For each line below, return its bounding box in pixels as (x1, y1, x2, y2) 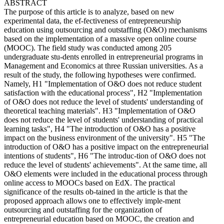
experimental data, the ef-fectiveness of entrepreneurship (4, 16, 181, 25)
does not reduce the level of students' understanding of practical (4, 115, 203, 124)
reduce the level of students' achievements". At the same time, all (4, 160, 207, 169)
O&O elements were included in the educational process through (4, 169, 207, 178)
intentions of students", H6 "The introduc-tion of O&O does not (4, 151, 205, 160)
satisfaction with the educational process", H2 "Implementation (4, 88, 202, 97)
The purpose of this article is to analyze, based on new (4, 7, 174, 16)
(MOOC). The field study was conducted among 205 (4, 43, 171, 52)
